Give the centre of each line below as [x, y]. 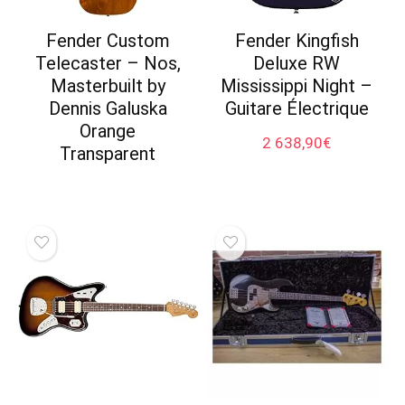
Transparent [108, 154]
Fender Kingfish [297, 41]
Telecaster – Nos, [108, 64]
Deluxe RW [297, 64]
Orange [108, 132]
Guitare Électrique [297, 109]
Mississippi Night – [297, 86]
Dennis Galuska [108, 109]
